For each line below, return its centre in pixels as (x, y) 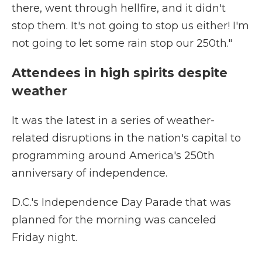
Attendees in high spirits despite (120, 73)
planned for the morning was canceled (114, 220)
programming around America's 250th (113, 156)
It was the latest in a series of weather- (113, 120)
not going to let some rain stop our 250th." (122, 43)
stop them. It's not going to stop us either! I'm (130, 26)
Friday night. (44, 237)
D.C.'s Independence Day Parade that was (121, 202)
